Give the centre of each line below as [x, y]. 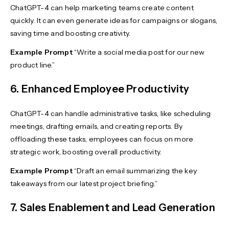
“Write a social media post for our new [139, 52]
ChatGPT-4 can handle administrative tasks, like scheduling [111, 113]
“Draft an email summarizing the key [135, 170]
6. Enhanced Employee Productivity [100, 89]
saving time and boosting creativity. [71, 33]
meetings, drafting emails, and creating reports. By [97, 126]
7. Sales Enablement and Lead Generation [113, 207]
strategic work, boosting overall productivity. [87, 152]
